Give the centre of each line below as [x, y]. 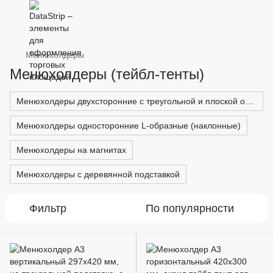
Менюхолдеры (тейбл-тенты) [107, 74]
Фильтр [48, 208]
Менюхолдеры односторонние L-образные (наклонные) [129, 126]
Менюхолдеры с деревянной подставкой [98, 174]
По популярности [190, 208]
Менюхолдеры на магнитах [71, 150]
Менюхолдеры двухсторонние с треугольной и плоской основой [249, 101]
